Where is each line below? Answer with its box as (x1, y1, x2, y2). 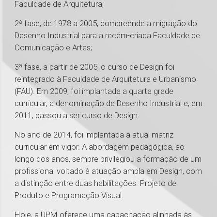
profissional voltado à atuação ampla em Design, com (15, 166, 202, 176)
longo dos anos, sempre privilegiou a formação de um (15, 154, 201, 164)
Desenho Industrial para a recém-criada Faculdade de (15, 31, 200, 41)
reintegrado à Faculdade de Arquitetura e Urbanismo (15, 74, 196, 84)
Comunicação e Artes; (15, 43, 96, 53)
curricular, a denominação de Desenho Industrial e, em (15, 98, 202, 108)
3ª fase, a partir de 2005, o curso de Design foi (15, 62, 174, 72)
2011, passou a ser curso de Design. (15, 110, 143, 121)
